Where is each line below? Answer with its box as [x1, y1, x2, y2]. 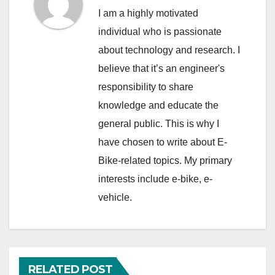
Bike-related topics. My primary [98, 155, 232, 166]
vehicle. [98, 192, 132, 203]
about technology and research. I [98, 45, 240, 56]
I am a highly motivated [98, 8, 198, 19]
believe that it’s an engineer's [98, 63, 225, 74]
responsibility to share [98, 82, 193, 93]
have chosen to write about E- [98, 137, 227, 148]
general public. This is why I [98, 118, 219, 130]
